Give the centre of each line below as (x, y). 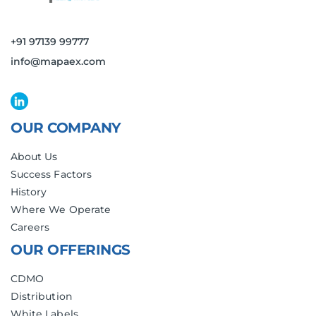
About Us (34, 157)
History (29, 192)
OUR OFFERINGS (71, 250)
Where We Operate (61, 210)
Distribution (42, 297)
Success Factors (51, 175)
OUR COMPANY (66, 128)
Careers (30, 227)
